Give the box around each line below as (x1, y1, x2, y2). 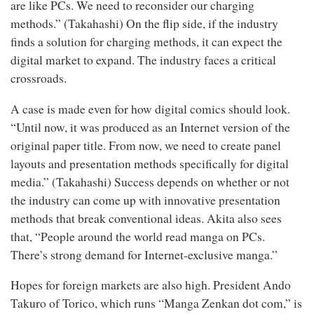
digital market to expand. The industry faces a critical (11, 52, 276, 68)
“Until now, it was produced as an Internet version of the (11, 118, 290, 135)
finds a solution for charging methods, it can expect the (11, 34, 282, 50)
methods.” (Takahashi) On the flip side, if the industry (11, 15, 278, 32)
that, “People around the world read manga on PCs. (11, 228, 265, 245)
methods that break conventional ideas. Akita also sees (11, 210, 282, 226)
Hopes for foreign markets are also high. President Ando (11, 277, 291, 293)
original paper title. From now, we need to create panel (11, 137, 281, 153)
